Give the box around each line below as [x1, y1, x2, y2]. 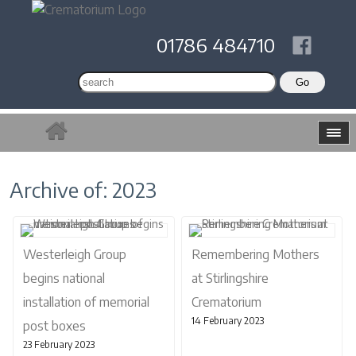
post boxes [23, 318, 86, 334]
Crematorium [191, 294, 261, 310]
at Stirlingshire [191, 270, 269, 286]
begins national [23, 270, 105, 286]
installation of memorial [23, 294, 149, 310]
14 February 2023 [191, 315, 264, 327]
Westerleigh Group [23, 246, 126, 262]
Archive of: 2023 [10, 176, 157, 203]
